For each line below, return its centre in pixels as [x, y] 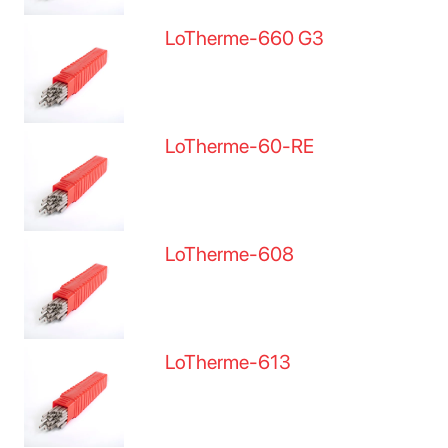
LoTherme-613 [228, 362]
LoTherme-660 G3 [245, 38]
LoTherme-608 [230, 254]
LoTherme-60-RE [240, 146]
